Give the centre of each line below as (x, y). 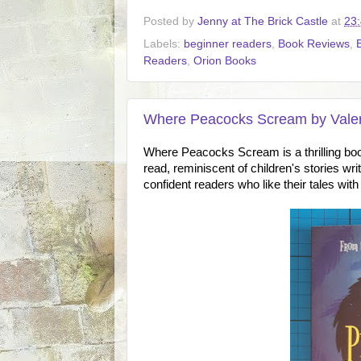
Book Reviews (314, 44)
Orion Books (225, 60)
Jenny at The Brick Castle (263, 21)
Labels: (164, 44)
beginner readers (228, 44)
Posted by (170, 21)
